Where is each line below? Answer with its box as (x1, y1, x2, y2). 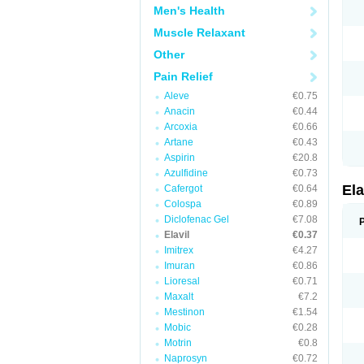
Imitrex (164, 245, 193, 256)
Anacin (164, 106, 195, 117)
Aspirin (164, 152, 195, 163)
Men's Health (154, 4, 225, 17)
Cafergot (164, 183, 202, 194)
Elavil (164, 229, 189, 240)
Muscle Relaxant (154, 26, 245, 39)
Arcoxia (164, 121, 197, 132)
